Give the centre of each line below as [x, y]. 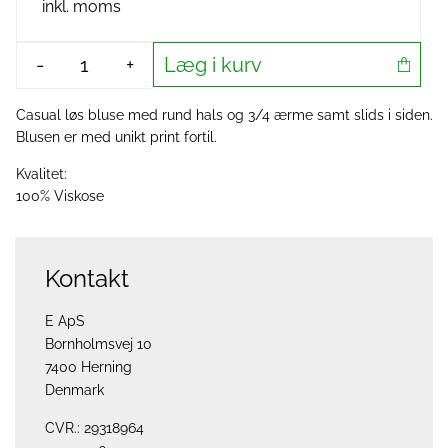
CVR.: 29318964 [94, 428]
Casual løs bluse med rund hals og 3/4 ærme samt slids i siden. [224, 115]
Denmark [74, 390]
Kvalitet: [41, 174]
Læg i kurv [213, 64]
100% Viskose [60, 196]
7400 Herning [88, 367]
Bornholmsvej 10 [98, 344]
